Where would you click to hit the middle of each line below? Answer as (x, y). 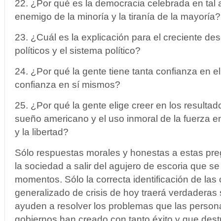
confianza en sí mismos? (68, 85)
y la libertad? (42, 132)
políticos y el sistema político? (78, 51)
